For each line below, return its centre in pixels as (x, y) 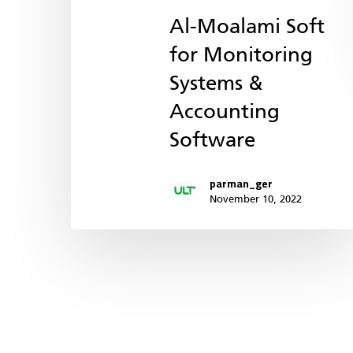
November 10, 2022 (256, 198)
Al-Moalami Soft (247, 24)
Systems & (216, 81)
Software (212, 137)
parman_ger (241, 183)
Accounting (225, 109)
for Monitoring (241, 52)
